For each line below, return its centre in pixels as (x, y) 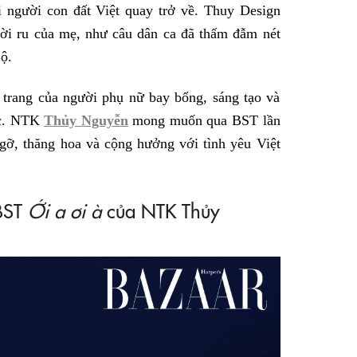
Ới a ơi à (65, 210)
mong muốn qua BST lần (204, 121)
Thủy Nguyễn (86, 121)
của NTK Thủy (161, 210)
